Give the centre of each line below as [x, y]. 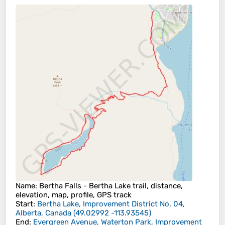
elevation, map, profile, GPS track [74, 195]
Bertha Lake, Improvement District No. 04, [111, 204]
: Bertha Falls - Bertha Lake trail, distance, [109, 186]
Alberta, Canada [43, 213]
